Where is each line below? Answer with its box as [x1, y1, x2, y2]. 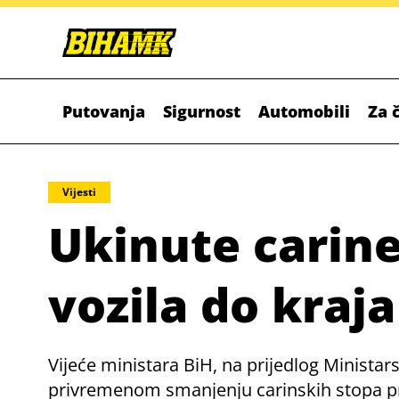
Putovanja [62, 101, 145, 122]
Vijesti [62, 184, 96, 199]
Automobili [258, 101, 350, 122]
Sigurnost [163, 101, 240, 122]
